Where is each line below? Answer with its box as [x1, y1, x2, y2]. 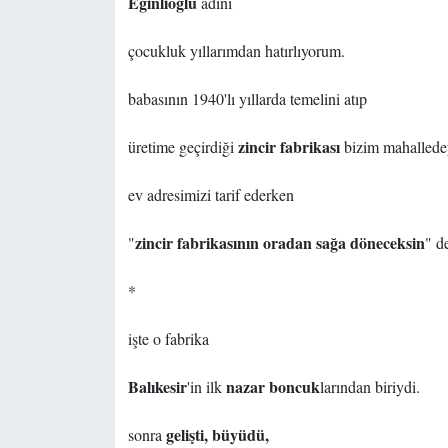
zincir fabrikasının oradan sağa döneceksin [134, 231, 425, 255]
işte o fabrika [127, 328, 209, 350]
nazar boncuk [225, 375, 320, 399]
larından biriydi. [319, 376, 420, 398]
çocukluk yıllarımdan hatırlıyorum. [127, 40, 345, 62]
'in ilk [186, 376, 226, 398]
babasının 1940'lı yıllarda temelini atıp [127, 88, 367, 110]
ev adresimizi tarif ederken [127, 184, 294, 206]
